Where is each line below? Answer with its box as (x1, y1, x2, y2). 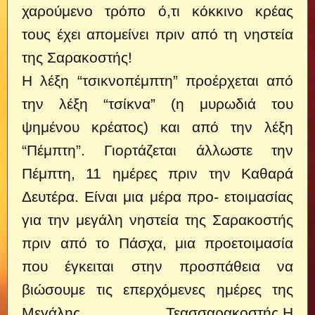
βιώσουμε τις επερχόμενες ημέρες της (22, 281, 293, 297)
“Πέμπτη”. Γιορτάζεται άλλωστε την (22, 142, 293, 158)
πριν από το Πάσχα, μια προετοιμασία (22, 235, 293, 251)
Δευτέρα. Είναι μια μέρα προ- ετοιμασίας (22, 188, 293, 205)
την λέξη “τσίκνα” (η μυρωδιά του (22, 96, 293, 112)
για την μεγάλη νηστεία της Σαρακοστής (22, 212, 293, 228)
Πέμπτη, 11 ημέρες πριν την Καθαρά (22, 165, 293, 181)
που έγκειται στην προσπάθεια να (22, 258, 293, 274)
